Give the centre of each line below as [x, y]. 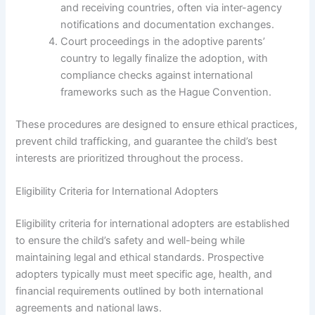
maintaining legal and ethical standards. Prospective [140, 258]
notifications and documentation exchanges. [168, 25]
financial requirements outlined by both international [140, 291]
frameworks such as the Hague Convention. [166, 92]
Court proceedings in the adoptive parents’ [163, 42]
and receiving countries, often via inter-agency [172, 8]
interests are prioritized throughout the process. [130, 158]
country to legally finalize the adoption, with [165, 59]
